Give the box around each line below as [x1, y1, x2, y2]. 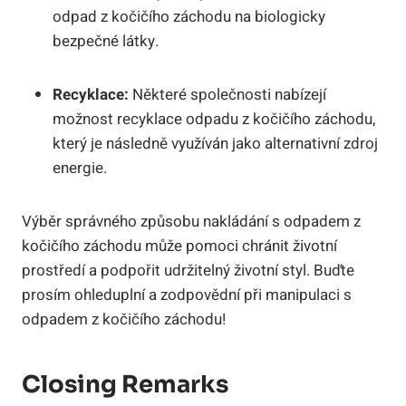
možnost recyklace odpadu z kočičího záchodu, [53, 107, 375, 130]
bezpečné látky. [53, 29, 159, 53]
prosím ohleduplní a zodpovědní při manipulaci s [22, 283, 352, 306]
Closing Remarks [22, 369, 228, 400]
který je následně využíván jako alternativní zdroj [53, 131, 378, 155]
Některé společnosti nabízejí [129, 82, 326, 106]
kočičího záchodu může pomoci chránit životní [22, 234, 337, 257]
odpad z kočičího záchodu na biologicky [53, 5, 325, 28]
